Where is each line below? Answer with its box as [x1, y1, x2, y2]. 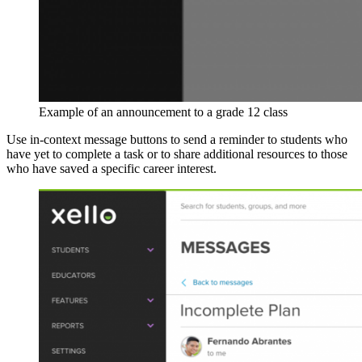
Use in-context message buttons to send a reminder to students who [6, 132, 347, 146]
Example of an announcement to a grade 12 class [39, 104, 288, 119]
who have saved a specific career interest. [6, 161, 217, 175]
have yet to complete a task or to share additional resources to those [6, 146, 347, 161]
